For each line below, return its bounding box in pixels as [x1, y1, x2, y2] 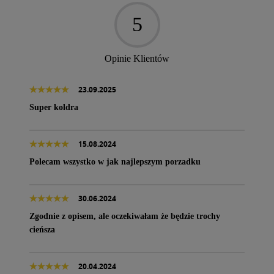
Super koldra [29, 102, 78, 112]
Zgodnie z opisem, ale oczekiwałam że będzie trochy [29, 211, 220, 221]
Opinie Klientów [105, 53, 169, 64]
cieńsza [29, 224, 55, 234]
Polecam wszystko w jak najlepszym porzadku [29, 157, 201, 166]
